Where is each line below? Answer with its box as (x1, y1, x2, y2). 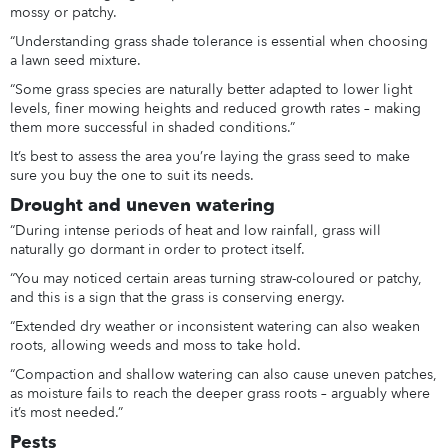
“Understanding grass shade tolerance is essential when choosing (9, 32, 428, 52)
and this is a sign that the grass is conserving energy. (9, 288, 345, 308)
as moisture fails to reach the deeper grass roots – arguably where (9, 384, 430, 404)
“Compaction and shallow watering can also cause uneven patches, (9, 365, 437, 385)
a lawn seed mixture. (9, 51, 141, 71)
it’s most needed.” (9, 403, 123, 423)
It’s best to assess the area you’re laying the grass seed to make (9, 147, 410, 167)
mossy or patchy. (9, 3, 117, 23)
